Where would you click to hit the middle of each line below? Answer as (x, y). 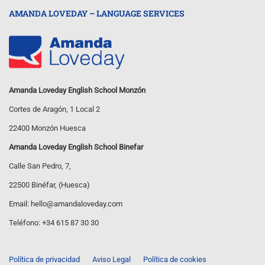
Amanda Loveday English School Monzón (77, 91)
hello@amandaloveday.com (77, 204)
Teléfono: (25, 223)
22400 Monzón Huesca (47, 128)
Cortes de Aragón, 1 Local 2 (54, 109)
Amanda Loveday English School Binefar (76, 147)
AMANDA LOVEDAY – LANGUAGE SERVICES (97, 13)
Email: (20, 204)
